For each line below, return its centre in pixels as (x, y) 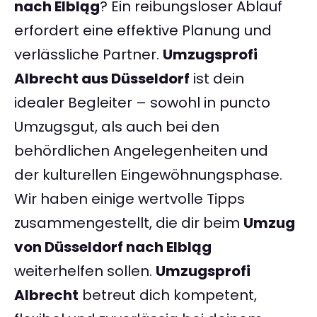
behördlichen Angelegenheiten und (141, 151)
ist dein (217, 79)
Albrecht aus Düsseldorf (102, 79)
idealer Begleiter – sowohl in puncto (142, 103)
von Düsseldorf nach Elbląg (113, 247)
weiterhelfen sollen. (85, 271)
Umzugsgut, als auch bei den (117, 127)
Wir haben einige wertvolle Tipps (129, 199)
